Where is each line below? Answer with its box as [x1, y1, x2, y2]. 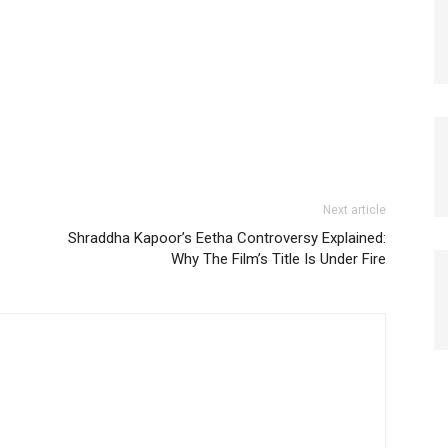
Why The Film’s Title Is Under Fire [171, 250, 386, 269]
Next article [323, 203, 386, 218]
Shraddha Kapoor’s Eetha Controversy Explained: [68, 229, 386, 248]
